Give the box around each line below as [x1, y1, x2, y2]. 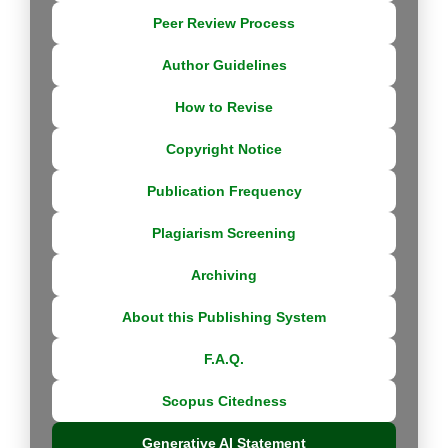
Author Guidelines [161, 57, 287, 74]
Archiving [191, 267, 257, 284]
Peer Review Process [153, 15, 295, 32]
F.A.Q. [204, 351, 244, 368]
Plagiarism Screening [152, 225, 296, 242]
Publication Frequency [146, 183, 302, 200]
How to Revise [175, 99, 273, 116]
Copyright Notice [166, 141, 282, 158]
